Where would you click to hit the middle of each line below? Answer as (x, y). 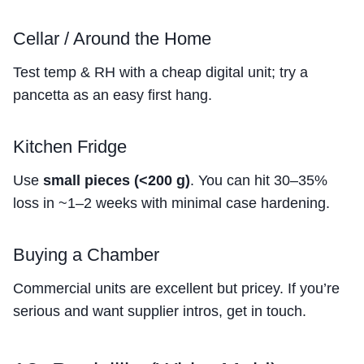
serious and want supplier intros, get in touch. (160, 312)
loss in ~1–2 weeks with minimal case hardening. (171, 204)
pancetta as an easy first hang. (113, 95)
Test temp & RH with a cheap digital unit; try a (160, 73)
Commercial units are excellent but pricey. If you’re (176, 289)
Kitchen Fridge (70, 147)
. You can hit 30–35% (259, 181)
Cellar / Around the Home (112, 39)
